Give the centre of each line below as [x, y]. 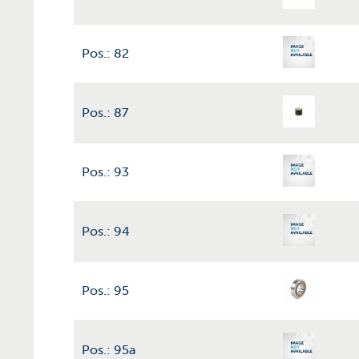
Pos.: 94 [106, 231]
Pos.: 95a [109, 350]
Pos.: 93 [105, 172]
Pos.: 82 [105, 53]
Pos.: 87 [105, 113]
